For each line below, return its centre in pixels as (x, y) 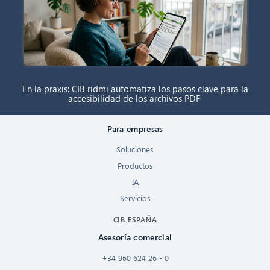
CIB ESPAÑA (135, 220)
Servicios (135, 198)
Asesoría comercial (135, 237)
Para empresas (135, 129)
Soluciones (135, 149)
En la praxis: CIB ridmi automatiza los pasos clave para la (135, 88)
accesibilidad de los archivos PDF (135, 98)
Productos (135, 166)
